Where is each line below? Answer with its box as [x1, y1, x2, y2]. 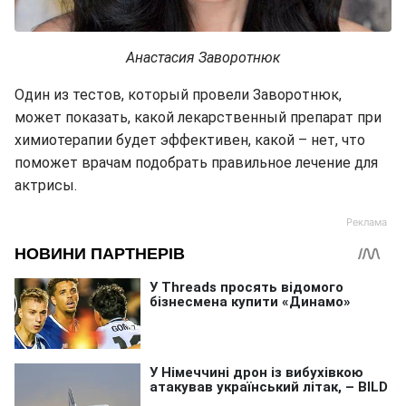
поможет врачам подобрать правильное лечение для [14, 154, 378, 172]
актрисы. [14, 177, 77, 195]
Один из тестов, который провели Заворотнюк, [14, 86, 342, 104]
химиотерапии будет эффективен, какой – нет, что [14, 131, 365, 150]
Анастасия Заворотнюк [126, 49, 280, 67]
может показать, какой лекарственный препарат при [14, 109, 382, 127]
